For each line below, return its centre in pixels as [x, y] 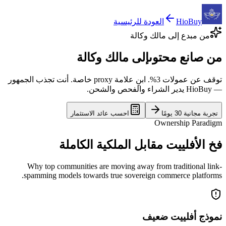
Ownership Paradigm [188, 123]
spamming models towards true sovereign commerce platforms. [123, 175]
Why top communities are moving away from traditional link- [125, 166]
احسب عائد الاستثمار [100, 113]
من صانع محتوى [185, 57]
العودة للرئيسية [139, 21]
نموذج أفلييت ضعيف [182, 217]
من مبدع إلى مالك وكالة [170, 36]
